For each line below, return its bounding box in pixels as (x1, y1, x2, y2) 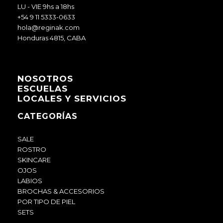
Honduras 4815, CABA (17, 34, 86, 42)
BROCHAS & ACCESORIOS (17, 187, 105, 195)
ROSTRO (17, 145, 46, 153)
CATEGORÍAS (17, 111, 78, 121)
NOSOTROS (17, 74, 73, 84)
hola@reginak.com (17, 23, 80, 31)
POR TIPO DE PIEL (17, 198, 75, 206)
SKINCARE (17, 156, 51, 164)
